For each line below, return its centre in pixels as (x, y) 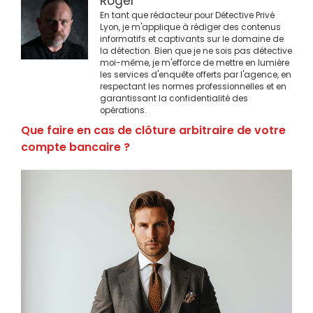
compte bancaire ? (75, 147)
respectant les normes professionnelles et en (193, 86)
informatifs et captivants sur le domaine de (192, 39)
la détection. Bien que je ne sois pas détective (196, 51)
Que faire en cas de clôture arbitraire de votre (153, 130)
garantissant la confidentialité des (174, 98)
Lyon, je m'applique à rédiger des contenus (190, 27)
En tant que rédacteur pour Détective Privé (187, 15)
